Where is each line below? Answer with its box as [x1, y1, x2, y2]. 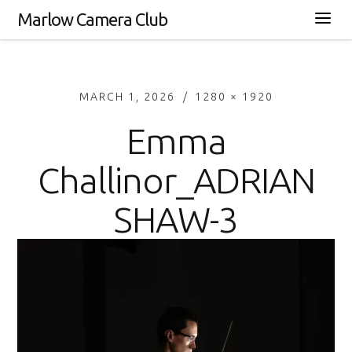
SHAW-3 [114, 199, 238, 240]
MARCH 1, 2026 [79, 90, 175, 103]
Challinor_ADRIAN [37, 159, 315, 200]
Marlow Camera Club [17, 9, 168, 29]
